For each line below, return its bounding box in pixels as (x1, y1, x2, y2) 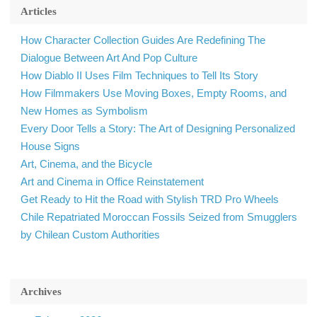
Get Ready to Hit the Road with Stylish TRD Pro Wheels (21, 192, 279, 205)
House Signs (21, 139, 80, 152)
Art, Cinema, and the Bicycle (21, 157, 152, 170)
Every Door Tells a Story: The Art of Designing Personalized (21, 122, 295, 134)
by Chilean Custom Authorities (21, 228, 160, 241)
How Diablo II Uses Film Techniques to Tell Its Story (21, 69, 258, 81)
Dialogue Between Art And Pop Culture (21, 51, 197, 64)
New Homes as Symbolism (21, 104, 148, 117)
